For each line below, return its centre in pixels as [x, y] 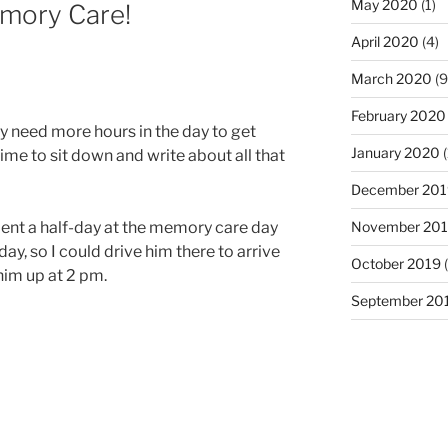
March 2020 [391, 78]
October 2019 [395, 263]
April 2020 [384, 41]
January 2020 [395, 152]
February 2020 [398, 115]
